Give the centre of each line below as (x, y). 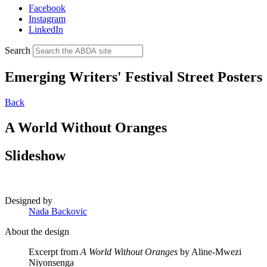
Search (18, 50)
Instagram (47, 18)
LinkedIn (46, 29)
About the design (37, 232)
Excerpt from (55, 252)
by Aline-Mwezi (209, 252)
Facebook (47, 8)
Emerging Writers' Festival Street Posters (133, 77)
